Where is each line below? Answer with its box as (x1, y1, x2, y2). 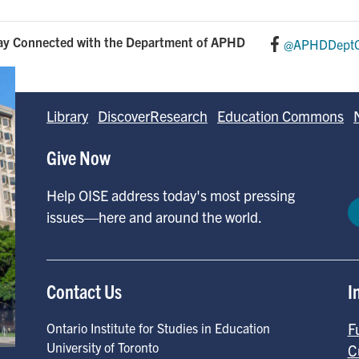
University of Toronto (46, 339, 159, 355)
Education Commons (217, 107, 344, 125)
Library (46, 107, 88, 125)
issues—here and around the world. (46, 208, 262, 226)
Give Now (46, 145, 111, 169)
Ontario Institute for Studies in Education (46, 320, 270, 336)
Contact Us (46, 279, 122, 303)
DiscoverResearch (98, 107, 208, 125)
